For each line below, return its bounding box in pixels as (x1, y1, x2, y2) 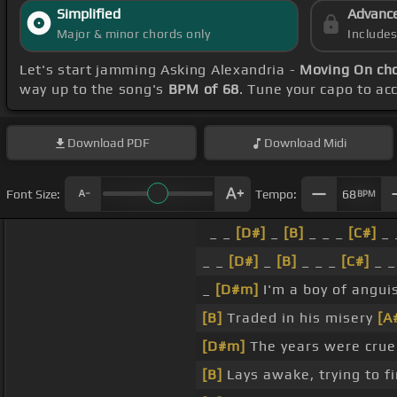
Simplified (56, 5, 121, 23)
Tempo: (255, 186, 297, 201)
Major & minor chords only (56, 27, 211, 42)
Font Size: (6, 186, 60, 201)
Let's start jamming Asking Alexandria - (19, 61, 300, 79)
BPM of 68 (167, 81, 240, 98)
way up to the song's (19, 81, 168, 98)
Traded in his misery (222, 309, 378, 327)
